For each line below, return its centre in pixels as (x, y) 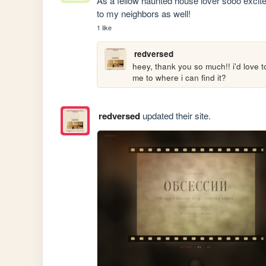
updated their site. (175, 116)
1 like (104, 27)
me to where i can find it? (180, 77)
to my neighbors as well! (144, 13)
